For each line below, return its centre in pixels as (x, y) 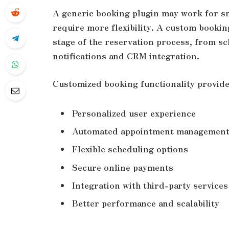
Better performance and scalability (146, 203)
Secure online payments (123, 167)
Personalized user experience (134, 113)
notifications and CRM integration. (126, 56)
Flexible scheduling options (130, 149)
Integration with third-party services (150, 185)
